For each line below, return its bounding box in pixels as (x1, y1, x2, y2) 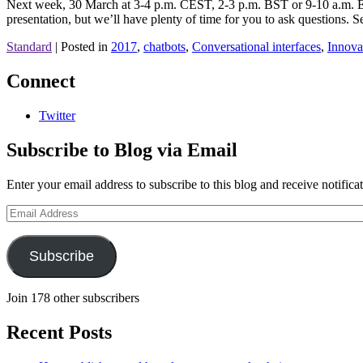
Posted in (61, 40, 111, 54)
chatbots (143, 40, 186, 54)
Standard (6, 40, 52, 54)
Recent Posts (6, 321, 112, 343)
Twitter (39, 109, 75, 123)
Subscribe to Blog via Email (6, 139, 237, 160)
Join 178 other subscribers (6, 290, 139, 305)
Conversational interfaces (192, 40, 321, 54)
